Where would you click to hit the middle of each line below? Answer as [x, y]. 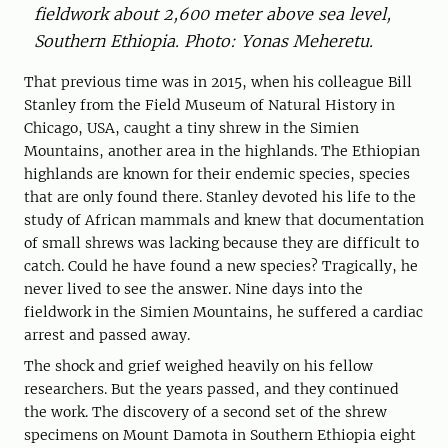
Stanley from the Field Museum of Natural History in [209, 104]
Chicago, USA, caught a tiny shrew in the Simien [191, 127]
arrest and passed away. [107, 334]
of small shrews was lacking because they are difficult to [221, 242]
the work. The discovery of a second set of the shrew [205, 411]
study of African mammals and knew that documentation [224, 219]
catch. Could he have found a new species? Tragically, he [221, 265]
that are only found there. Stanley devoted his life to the [220, 196]
